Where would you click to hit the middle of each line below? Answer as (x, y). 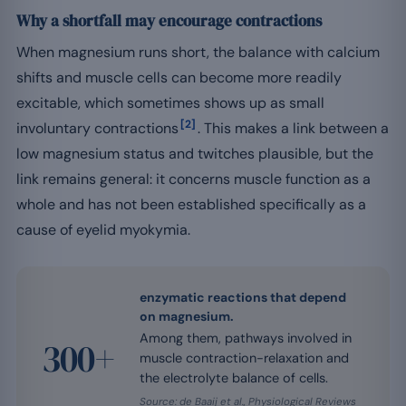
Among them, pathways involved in (245, 338)
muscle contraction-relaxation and (244, 358)
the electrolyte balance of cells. (233, 377)
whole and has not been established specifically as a (191, 204)
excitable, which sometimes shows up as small (170, 102)
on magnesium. (186, 316)
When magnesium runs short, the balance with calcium (198, 52)
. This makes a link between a (293, 128)
